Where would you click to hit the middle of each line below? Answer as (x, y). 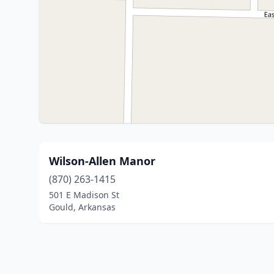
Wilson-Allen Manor (102, 161)
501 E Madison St (84, 195)
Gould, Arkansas (82, 207)
